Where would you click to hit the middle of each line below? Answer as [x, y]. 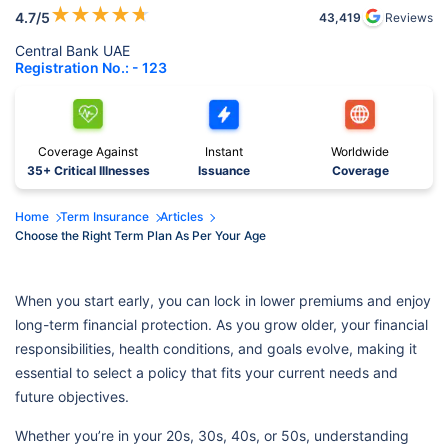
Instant [224, 152]
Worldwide [360, 152]
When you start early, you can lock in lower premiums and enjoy [223, 301]
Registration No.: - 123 [91, 68]
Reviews [409, 18]
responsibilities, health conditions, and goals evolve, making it [216, 349]
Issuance [224, 171]
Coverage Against [88, 152]
